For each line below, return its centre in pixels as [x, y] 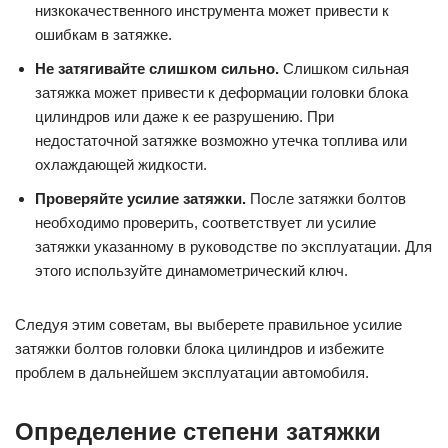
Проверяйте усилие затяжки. [140, 199]
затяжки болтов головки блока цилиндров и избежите [199, 349]
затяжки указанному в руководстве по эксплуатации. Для [233, 247]
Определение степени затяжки [198, 432]
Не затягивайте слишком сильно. [157, 69]
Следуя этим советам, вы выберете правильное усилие [208, 325]
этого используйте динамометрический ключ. [191, 271]
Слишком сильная [344, 69]
